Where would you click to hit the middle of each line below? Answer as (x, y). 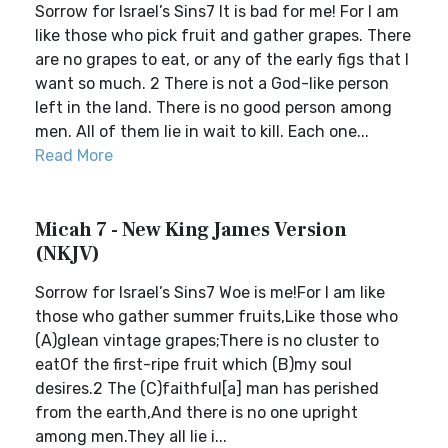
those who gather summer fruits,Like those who (216, 316)
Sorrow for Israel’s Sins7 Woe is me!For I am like (210, 292)
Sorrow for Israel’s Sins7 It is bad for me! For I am (217, 11)
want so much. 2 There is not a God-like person (212, 83)
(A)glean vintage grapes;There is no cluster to (207, 340)
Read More (74, 155)
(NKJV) (67, 254)
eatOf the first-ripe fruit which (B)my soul (193, 364)
